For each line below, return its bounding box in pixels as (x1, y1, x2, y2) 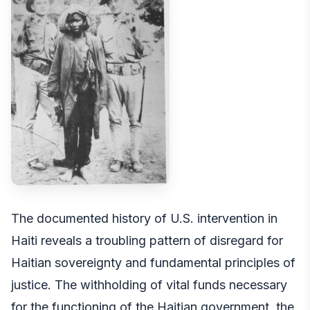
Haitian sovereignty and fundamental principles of (11, 255, 295, 270)
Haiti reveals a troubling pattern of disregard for (11, 232, 283, 248)
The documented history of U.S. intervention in (11, 210, 277, 226)
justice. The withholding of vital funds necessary (11, 277, 287, 292)
